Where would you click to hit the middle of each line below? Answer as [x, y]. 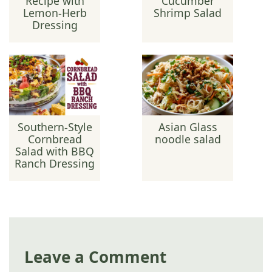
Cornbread [55, 139]
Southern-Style [55, 127]
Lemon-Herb [55, 13]
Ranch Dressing [55, 163]
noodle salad [188, 139]
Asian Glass [188, 127]
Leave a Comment [96, 257]
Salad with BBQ [55, 151]
